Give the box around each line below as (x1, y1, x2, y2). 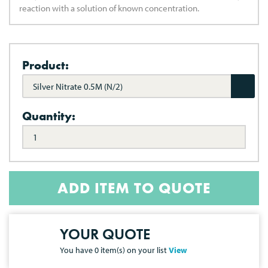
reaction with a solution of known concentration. (19, 2, 199, 14)
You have (60, 244, 95, 255)
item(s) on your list (99, 244, 169, 255)
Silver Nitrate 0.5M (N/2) (33, 81, 123, 92)
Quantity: (22, 108, 75, 124)
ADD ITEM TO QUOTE (57, 178, 211, 198)
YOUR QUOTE (60, 224, 150, 244)
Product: (22, 57, 69, 73)
